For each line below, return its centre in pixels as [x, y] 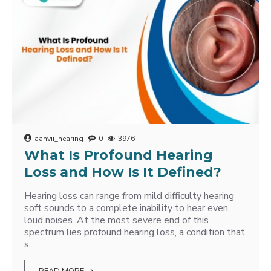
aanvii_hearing [59, 139]
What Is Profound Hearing [119, 155]
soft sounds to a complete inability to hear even [126, 208]
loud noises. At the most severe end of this [116, 220]
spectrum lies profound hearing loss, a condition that [135, 232]
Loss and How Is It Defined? [123, 172]
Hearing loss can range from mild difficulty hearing [129, 196]
